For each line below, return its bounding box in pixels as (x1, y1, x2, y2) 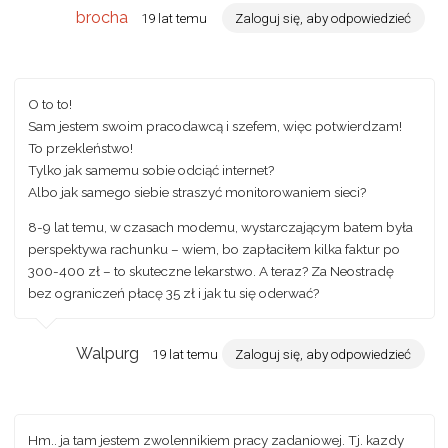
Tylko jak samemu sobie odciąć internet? (28, 161, 274, 178)
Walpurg (76, 343, 140, 363)
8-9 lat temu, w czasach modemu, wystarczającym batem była (28, 219, 413, 236)
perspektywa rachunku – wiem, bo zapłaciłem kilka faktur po (28, 241, 400, 258)
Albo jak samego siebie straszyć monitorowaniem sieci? (28, 183, 366, 200)
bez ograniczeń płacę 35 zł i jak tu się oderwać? (28, 285, 319, 302)
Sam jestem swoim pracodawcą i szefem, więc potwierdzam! (28, 117, 402, 134)
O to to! (28, 95, 72, 112)
